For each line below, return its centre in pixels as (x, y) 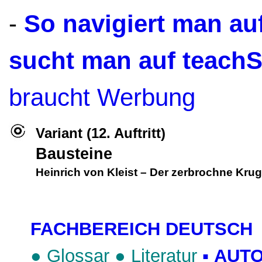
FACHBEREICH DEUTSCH (142, 229)
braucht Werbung (102, 97)
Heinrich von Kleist (88, 172)
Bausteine (74, 154)
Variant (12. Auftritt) (101, 133)
